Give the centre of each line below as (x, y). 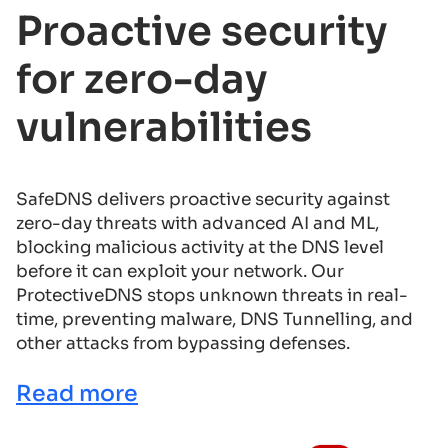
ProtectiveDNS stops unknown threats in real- (212, 296)
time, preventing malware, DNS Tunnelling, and (214, 320)
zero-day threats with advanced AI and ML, (197, 224)
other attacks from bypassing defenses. (183, 344)
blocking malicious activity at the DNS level (200, 248)
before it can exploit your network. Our (180, 272)
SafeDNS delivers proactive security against (203, 200)
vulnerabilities (164, 128)
